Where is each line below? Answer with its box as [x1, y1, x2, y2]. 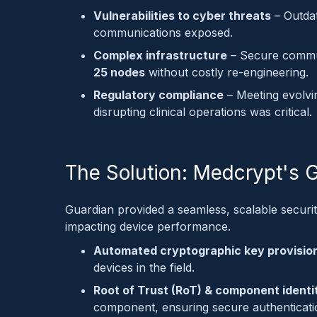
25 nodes [93, 64, 145, 79]
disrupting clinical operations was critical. [93, 104, 312, 119]
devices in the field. [93, 260, 195, 275]
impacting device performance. [65, 219, 231, 234]
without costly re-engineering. [145, 64, 309, 79]
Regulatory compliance [93, 87, 224, 102]
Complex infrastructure [93, 47, 227, 62]
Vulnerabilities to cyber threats [93, 8, 271, 23]
